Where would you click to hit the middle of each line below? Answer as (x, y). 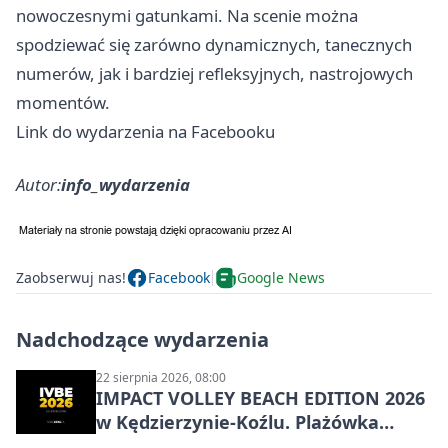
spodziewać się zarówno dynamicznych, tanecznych (214, 44)
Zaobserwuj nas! (71, 278)
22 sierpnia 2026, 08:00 (161, 377)
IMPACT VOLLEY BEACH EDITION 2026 (260, 397)
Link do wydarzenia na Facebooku (145, 131)
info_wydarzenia (125, 184)
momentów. (63, 102)
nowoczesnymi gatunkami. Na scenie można (187, 15)
